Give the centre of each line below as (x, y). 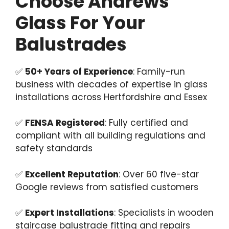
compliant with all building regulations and (110, 136)
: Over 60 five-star (159, 174)
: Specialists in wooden (164, 213)
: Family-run (159, 71)
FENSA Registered (65, 123)
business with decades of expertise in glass (111, 84)
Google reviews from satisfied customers (107, 187)
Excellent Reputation (72, 174)
